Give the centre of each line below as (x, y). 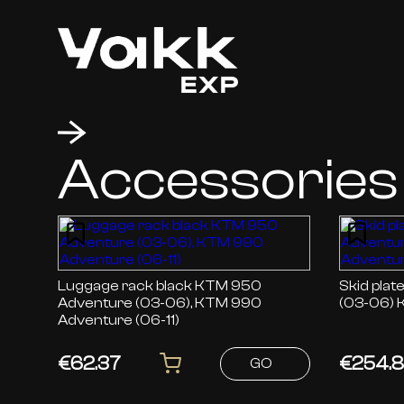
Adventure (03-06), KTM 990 (160, 303)
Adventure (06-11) (119, 321)
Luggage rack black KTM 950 (126, 286)
